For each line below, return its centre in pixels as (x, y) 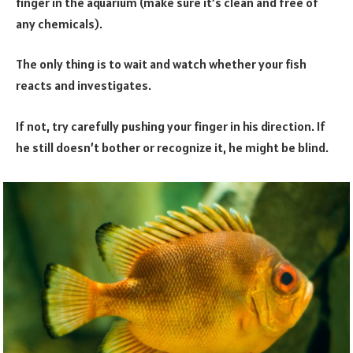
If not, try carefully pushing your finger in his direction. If (171, 126)
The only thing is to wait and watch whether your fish (161, 64)
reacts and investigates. (84, 85)
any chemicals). (59, 23)
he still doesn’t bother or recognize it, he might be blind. (172, 147)
